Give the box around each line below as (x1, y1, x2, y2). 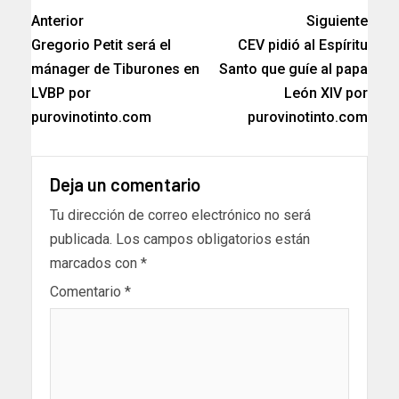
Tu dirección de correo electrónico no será (50, 206, 311, 224)
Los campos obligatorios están (116, 230, 310, 248)
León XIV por (284, 84, 368, 102)
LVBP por (31, 84, 91, 102)
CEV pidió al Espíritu (238, 36, 368, 53)
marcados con (50, 254, 141, 272)
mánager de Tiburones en (31, 60, 199, 77)
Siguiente (306, 12, 368, 29)
